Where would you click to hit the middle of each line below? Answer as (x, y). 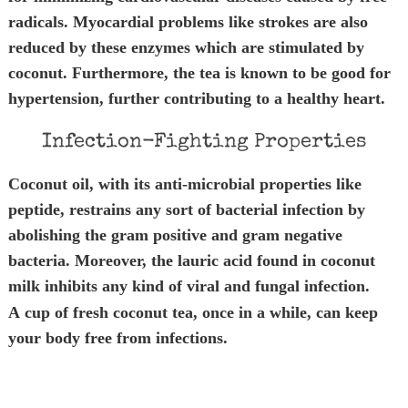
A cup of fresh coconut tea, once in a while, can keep (193, 312)
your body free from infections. (117, 338)
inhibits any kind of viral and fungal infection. (207, 286)
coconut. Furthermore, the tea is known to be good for (199, 73)
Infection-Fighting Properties (204, 143)
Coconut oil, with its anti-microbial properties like (184, 184)
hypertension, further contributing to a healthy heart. (196, 98)
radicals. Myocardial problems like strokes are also (188, 22)
